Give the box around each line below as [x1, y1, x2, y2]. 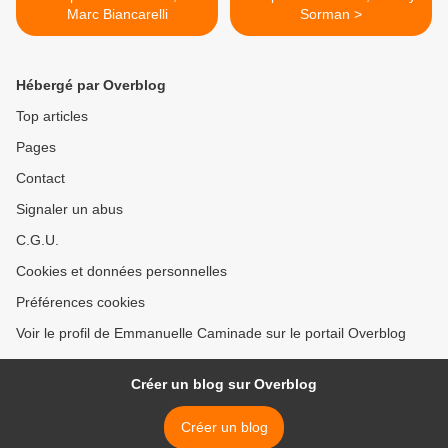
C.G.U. [16, 232, 59, 249]
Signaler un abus [16, 201, 123, 218]
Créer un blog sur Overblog [131, 376, 317, 393]
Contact [16, 170, 65, 187]
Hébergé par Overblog [16, 77, 166, 94]
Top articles [16, 108, 88, 125]
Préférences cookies [16, 294, 145, 311]
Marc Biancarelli [66, 6, 168, 23]
